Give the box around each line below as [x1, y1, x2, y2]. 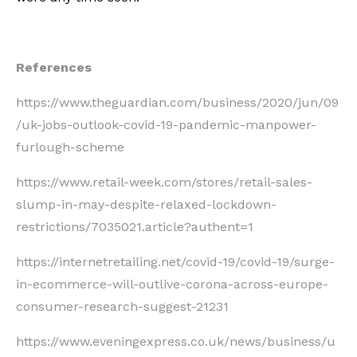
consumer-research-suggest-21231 [16, 298, 229, 314]
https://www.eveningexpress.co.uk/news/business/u [16, 333, 335, 349]
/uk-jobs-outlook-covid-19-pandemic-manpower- [16, 116, 316, 132]
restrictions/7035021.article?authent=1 [16, 218, 253, 234]
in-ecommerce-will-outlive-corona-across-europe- [16, 276, 328, 292]
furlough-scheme [16, 139, 124, 155]
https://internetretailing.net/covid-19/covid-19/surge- [16, 253, 335, 269]
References [16, 59, 92, 75]
